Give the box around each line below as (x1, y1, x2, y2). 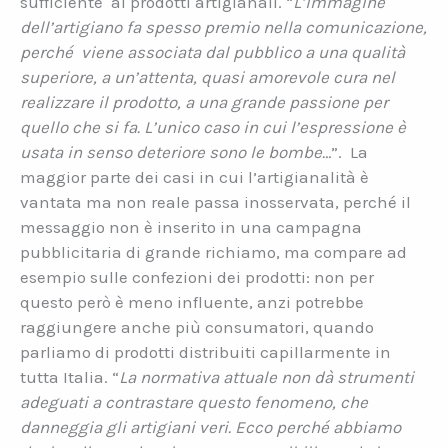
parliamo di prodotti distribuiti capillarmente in (20, 341, 391, 362)
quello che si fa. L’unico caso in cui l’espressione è (20, 116, 406, 137)
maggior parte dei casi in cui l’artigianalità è (20, 166, 369, 187)
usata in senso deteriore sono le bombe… (20, 141, 331, 162)
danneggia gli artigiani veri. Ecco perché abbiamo (20, 416, 401, 437)
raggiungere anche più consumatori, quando (20, 316, 374, 337)
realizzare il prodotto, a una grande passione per (20, 91, 388, 112)
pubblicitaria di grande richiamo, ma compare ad (20, 241, 407, 262)
